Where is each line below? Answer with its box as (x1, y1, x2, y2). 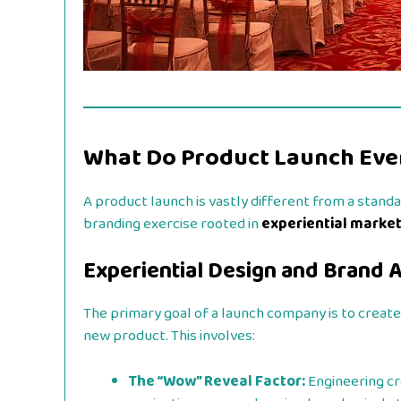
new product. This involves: (83, 324, 255, 349)
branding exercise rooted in (83, 211, 261, 236)
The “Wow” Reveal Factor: (129, 369, 305, 394)
